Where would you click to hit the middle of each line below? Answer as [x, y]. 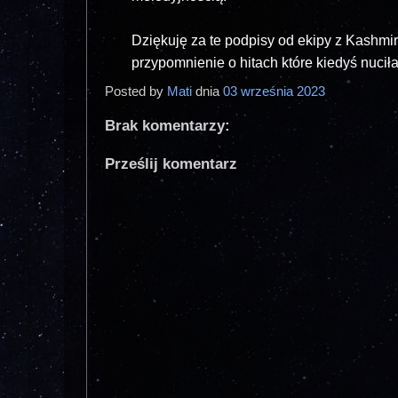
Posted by [136, 91]
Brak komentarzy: [167, 125]
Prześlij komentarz [171, 163]
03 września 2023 [276, 91]
